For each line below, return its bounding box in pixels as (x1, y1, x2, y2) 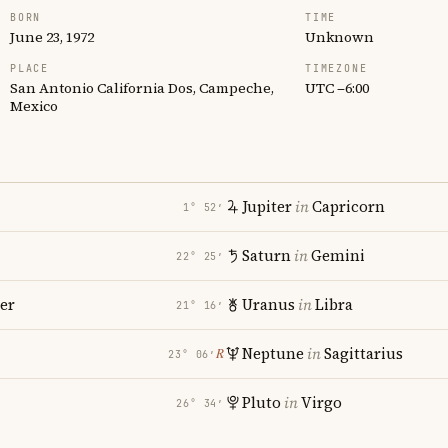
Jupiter (242, 196, 292, 217)
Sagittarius (324, 343, 403, 364)
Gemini (311, 245, 365, 266)
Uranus (242, 294, 295, 315)
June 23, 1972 (10, 27, 94, 47)
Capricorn (312, 196, 385, 217)
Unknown (305, 27, 374, 47)
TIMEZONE (305, 62, 368, 75)
